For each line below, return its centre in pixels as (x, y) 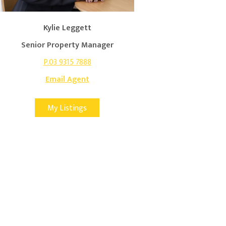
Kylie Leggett (67, 28)
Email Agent (67, 79)
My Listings (67, 108)
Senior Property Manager (67, 45)
